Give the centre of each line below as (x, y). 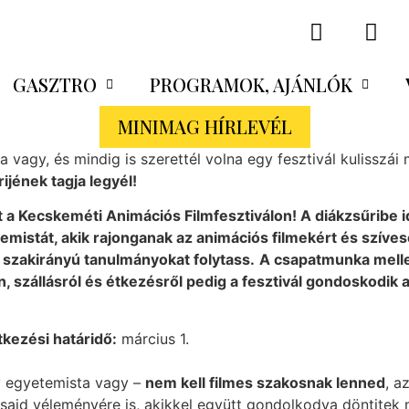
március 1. (153, 338)
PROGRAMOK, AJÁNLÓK (251, 84)
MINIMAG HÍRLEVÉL (204, 126)
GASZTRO (54, 84)
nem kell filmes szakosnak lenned (265, 382)
